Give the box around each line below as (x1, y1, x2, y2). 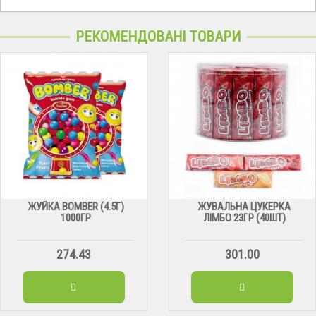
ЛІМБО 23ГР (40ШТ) (202, 212, 286, 225)
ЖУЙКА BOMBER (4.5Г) (27, 200, 124, 214)
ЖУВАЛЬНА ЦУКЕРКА (197, 200, 291, 214)
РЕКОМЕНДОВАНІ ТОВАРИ (75, 28, 241, 46)
